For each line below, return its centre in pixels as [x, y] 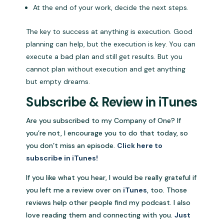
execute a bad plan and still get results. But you [104, 57]
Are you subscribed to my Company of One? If [104, 121]
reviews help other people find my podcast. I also [108, 203]
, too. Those [167, 190]
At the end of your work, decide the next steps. [111, 8]
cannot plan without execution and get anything [106, 69]
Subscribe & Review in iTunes [112, 102]
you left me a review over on [75, 190]
